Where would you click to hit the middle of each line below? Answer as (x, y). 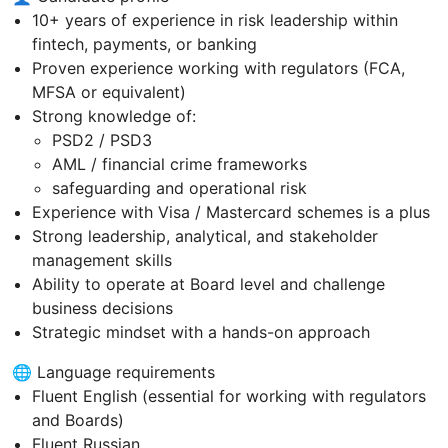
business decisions (102, 307)
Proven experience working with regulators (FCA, (218, 67)
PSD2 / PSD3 (102, 139)
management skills (102, 259)
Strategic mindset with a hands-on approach (201, 331)
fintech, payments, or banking (144, 43)
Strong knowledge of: (114, 115)
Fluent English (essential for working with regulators (229, 395)
